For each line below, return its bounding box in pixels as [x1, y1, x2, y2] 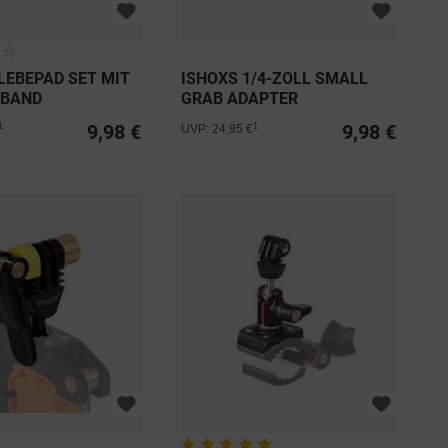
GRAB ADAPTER [181, 89, 299, 109]
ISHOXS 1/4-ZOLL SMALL [181, 69, 369, 89]
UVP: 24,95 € [181, 122, 254, 137]
